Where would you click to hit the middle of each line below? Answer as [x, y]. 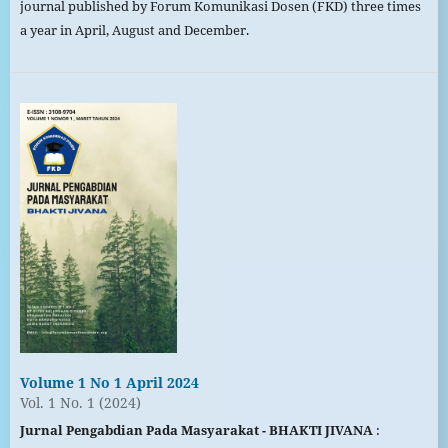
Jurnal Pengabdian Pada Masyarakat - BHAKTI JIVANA [196, 430]
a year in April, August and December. [134, 30]
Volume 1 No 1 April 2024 [109, 383]
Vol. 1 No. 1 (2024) [80, 403]
